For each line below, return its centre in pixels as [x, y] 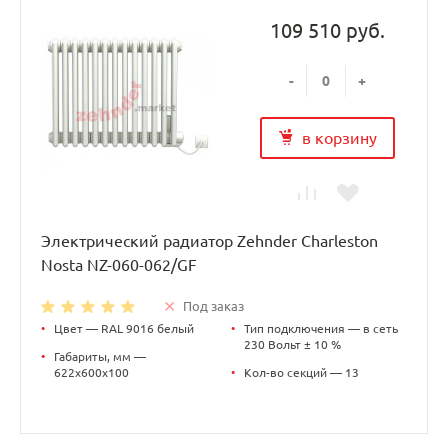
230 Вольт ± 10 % [292, 344]
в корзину [339, 137]
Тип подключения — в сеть [321, 328]
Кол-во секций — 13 [301, 372]
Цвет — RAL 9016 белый [124, 328]
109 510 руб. [327, 30]
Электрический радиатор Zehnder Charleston [209, 240]
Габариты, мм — [100, 356]
